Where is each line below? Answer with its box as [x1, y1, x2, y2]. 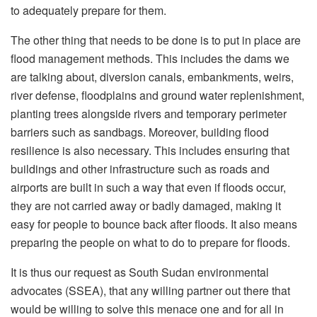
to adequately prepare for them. [11, 2, 166, 19]
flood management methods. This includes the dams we [11, 50, 289, 67]
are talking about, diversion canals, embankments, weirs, [11, 69, 294, 86]
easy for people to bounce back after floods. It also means [11, 216, 297, 233]
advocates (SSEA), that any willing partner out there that [11, 282, 290, 299]
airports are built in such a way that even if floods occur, [11, 179, 286, 196]
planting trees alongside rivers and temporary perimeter [11, 105, 287, 122]
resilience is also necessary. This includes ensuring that [11, 142, 289, 159]
